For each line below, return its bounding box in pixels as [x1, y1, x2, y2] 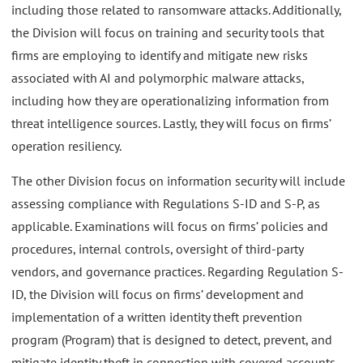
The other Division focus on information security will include [11, 173, 345, 190]
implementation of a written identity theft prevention [11, 309, 302, 326]
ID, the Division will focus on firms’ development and [11, 286, 304, 303]
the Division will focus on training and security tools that [11, 23, 324, 41]
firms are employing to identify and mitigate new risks [11, 46, 308, 63]
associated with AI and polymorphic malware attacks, [11, 69, 304, 86]
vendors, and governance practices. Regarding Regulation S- [11, 263, 344, 280]
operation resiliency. [11, 137, 122, 154]
